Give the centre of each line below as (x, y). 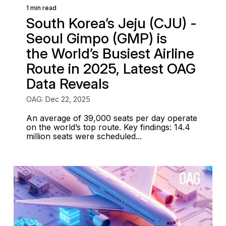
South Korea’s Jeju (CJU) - (111, 23)
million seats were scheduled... (84, 136)
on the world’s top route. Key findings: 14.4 (108, 127)
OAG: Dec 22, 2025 (58, 99)
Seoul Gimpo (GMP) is (96, 38)
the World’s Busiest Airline (110, 53)
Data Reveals (67, 84)
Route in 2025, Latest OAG (111, 69)
